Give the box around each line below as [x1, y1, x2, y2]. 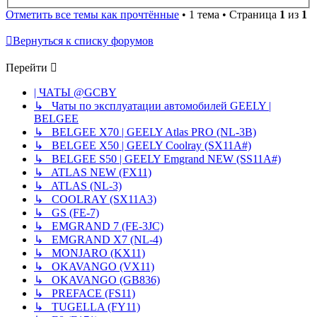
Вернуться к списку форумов [13, 35, 154, 47]
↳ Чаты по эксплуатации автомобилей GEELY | [34, 100, 271, 113]
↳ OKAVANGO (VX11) [34, 260, 154, 273]
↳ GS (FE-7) [34, 207, 99, 219]
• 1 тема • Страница [179, 8, 279, 21]
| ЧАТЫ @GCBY [34, 86, 117, 99]
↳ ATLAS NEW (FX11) [34, 166, 151, 179]
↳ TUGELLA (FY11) [34, 301, 140, 313]
